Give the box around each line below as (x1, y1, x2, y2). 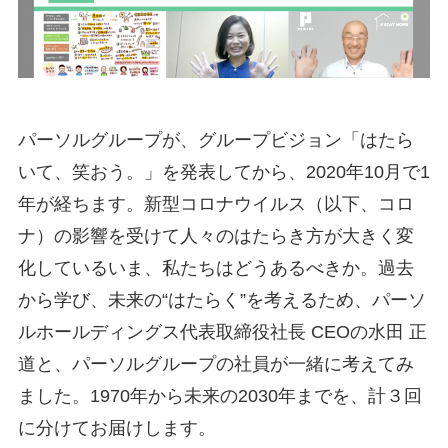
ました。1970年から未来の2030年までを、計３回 (17, 385, 422, 406)
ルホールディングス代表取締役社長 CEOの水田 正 (17, 321, 427, 342)
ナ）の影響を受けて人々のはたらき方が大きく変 (17, 225, 414, 246)
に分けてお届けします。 (17, 417, 216, 438)
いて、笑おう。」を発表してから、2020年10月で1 (17, 161, 430, 182)
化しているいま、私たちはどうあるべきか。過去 (17, 257, 414, 278)
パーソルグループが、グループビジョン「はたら (17, 129, 414, 150)
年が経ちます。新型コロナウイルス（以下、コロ (17, 193, 414, 214)
